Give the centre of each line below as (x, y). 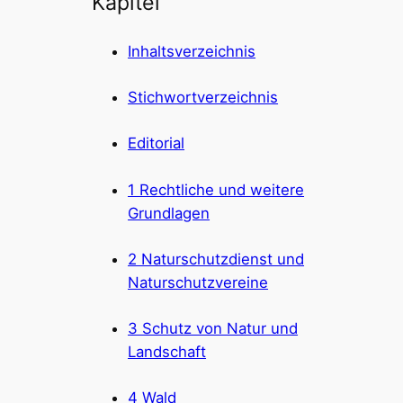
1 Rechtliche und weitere (216, 189)
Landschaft (167, 351)
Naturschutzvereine (198, 282)
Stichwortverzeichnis (203, 98)
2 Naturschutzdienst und (216, 259)
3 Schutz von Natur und (213, 328)
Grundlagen (169, 213)
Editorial (157, 143)
